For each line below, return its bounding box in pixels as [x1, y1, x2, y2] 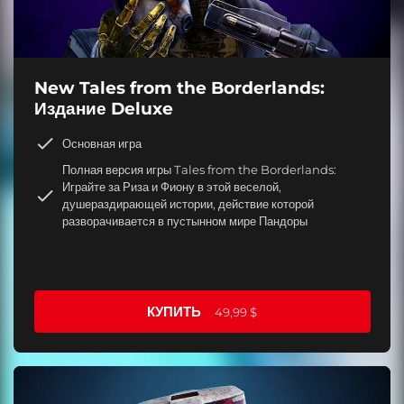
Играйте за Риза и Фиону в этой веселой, [62, 179, 281, 194]
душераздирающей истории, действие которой [62, 196, 314, 211]
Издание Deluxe [33, 98, 173, 120]
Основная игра [62, 135, 142, 151]
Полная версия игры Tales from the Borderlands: [62, 161, 336, 177]
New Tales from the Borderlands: [33, 78, 325, 99]
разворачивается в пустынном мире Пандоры [62, 213, 308, 228]
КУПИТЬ [147, 302, 201, 320]
